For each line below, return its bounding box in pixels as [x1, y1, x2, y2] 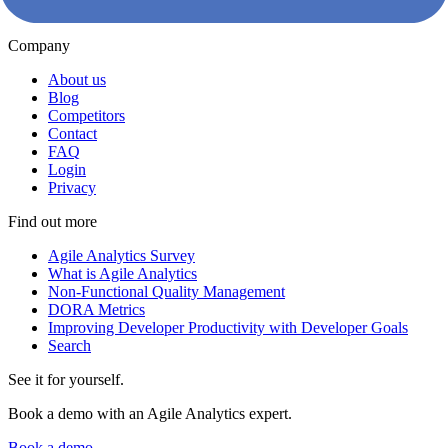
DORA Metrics [48, 301, 145, 319]
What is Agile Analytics [48, 265, 197, 283]
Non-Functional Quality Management [48, 283, 285, 301]
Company [8, 37, 70, 55]
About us [48, 71, 106, 89]
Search [48, 337, 91, 355]
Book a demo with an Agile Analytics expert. [8, 405, 292, 423]
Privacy [48, 179, 96, 197]
